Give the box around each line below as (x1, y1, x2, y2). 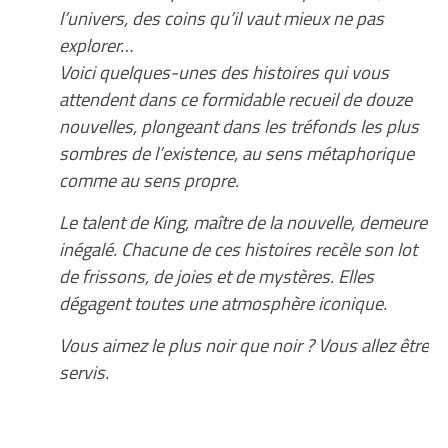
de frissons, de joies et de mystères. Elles (58, 261, 374, 290)
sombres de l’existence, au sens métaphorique (58, 138, 414, 167)
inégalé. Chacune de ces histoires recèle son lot (58, 234, 417, 263)
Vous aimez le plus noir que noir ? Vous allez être (58, 330, 429, 359)
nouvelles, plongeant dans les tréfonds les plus (58, 111, 419, 140)
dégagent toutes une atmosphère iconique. (58, 288, 387, 317)
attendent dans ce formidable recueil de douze (58, 84, 412, 113)
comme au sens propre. (58, 165, 239, 194)
